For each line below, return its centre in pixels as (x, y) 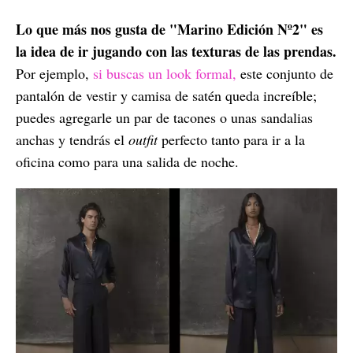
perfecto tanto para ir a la (231, 139)
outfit (143, 139)
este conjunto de (287, 73)
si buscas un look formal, (165, 73)
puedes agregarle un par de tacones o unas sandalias (164, 117)
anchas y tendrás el (72, 139)
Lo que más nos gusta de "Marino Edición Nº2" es (169, 29)
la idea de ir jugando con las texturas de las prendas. (176, 51)
